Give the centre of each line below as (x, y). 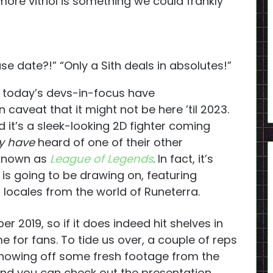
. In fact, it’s (183, 159)
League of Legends (101, 159)
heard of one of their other (109, 143)
